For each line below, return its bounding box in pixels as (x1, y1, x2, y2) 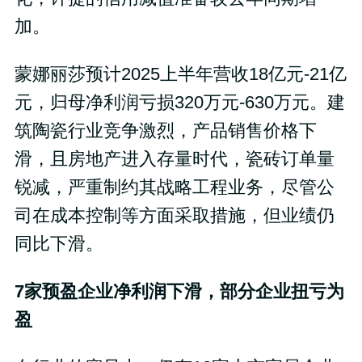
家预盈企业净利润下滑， (23, 282, 220, 302)
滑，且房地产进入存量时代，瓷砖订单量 (14, 149, 335, 170)
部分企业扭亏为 (219, 282, 344, 302)
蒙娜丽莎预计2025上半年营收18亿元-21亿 (14, 65, 347, 85)
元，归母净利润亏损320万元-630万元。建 (14, 93, 345, 113)
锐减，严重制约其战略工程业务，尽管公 (14, 178, 335, 198)
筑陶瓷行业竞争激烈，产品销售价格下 (14, 121, 317, 141)
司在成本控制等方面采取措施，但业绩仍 (14, 206, 335, 226)
